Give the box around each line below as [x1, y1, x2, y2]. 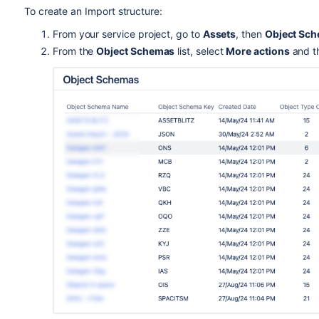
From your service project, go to [52, 27, 203, 40]
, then [236, 27, 265, 40]
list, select [174, 44, 226, 57]
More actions [226, 44, 290, 57]
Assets [202, 27, 236, 40]
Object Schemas [96, 44, 175, 57]
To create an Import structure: [23, 4, 162, 17]
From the [52, 44, 97, 57]
